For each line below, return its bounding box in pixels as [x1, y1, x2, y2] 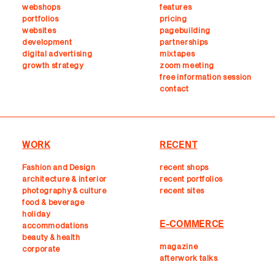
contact [160, 85, 189, 93]
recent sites [160, 187, 204, 195]
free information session [160, 73, 252, 81]
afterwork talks [160, 254, 218, 262]
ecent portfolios [163, 175, 223, 183]
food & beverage [22, 198, 85, 206]
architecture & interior [22, 175, 107, 183]
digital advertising [22, 50, 93, 58]
